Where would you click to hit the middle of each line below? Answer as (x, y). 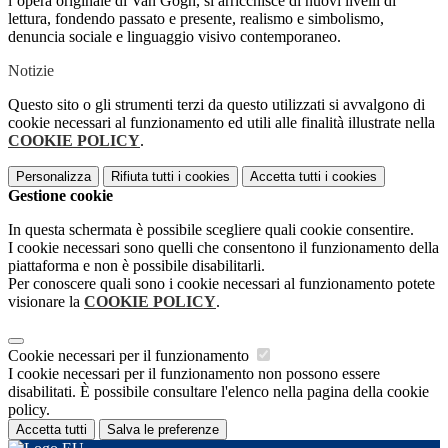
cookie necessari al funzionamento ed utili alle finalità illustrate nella (221, 123)
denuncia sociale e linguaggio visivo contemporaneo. (174, 37)
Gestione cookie (60, 196)
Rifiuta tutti (142, 177)
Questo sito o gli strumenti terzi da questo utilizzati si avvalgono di (216, 105)
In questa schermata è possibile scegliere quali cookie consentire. (211, 230)
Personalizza (53, 177)
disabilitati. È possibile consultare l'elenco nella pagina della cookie (218, 392)
